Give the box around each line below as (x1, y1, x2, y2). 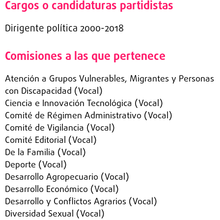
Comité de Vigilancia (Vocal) (5, 122, 115, 135)
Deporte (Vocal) (5, 159, 67, 172)
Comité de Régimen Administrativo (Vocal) (5, 110, 172, 123)
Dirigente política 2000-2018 (5, 22, 124, 36)
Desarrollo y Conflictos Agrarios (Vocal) (5, 195, 157, 209)
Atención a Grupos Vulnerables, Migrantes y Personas (5, 73, 214, 86)
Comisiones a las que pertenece (5, 48, 165, 65)
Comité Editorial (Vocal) (5, 134, 97, 147)
